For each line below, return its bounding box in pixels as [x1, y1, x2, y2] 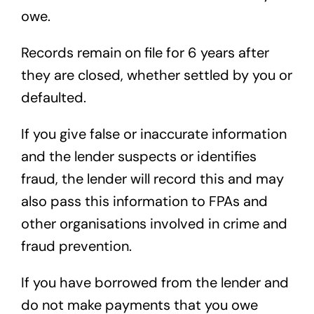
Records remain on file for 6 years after [20, 43, 269, 62]
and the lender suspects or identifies [20, 147, 257, 166]
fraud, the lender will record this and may [20, 170, 284, 189]
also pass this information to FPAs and [20, 192, 268, 211]
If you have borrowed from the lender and [20, 273, 289, 292]
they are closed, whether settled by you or [20, 66, 292, 85]
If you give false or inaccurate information [20, 125, 287, 144]
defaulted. [20, 88, 86, 107]
